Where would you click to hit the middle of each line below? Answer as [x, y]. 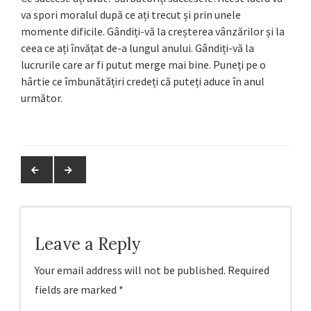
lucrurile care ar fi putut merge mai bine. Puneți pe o [143, 65]
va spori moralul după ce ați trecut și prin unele [131, 15]
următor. [42, 98]
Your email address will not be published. [130, 270]
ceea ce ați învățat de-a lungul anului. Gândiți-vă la [137, 48]
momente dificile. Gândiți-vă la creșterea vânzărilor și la [153, 32]
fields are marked [77, 290]
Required [247, 270]
